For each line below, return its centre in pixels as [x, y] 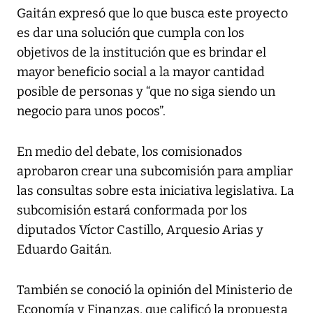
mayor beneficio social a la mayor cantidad [141, 72]
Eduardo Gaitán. [64, 249]
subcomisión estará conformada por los [132, 210]
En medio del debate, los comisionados [130, 151]
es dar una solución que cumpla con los [131, 32]
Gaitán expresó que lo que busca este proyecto [152, 13]
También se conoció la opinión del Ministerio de [155, 290]
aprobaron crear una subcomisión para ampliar [155, 171]
